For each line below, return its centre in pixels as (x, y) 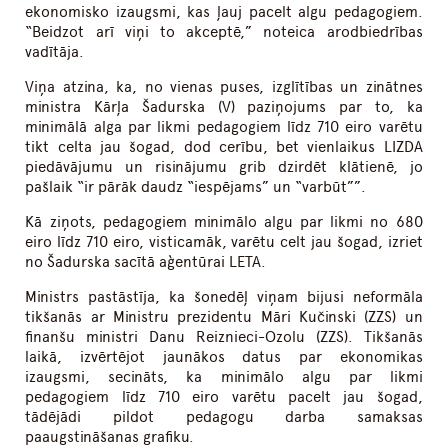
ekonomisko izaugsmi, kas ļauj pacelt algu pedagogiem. (224, 12)
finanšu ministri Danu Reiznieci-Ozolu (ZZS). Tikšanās (224, 337)
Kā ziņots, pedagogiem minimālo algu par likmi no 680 (224, 222)
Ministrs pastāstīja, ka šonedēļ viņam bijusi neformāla (224, 297)
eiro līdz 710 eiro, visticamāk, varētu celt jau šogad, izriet (224, 242)
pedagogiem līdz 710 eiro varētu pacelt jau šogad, (224, 397)
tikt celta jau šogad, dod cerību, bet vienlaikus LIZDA (224, 147)
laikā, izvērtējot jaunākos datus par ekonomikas (224, 357)
